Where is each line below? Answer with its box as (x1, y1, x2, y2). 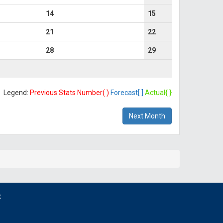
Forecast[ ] (111, 89, 143, 97)
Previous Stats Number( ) (30, 89, 109, 97)
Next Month (129, 112, 165, 120)
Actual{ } (145, 89, 172, 97)
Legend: (3, 89, 30, 97)
